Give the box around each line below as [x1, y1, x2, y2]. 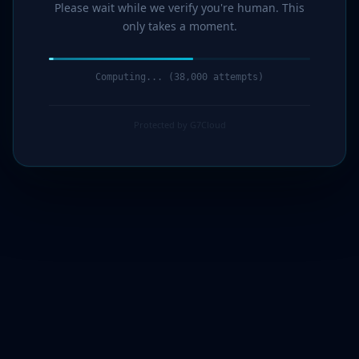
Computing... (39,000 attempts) [95, 71, 264, 83]
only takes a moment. [122, 18, 237, 34]
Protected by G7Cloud [133, 119, 226, 131]
